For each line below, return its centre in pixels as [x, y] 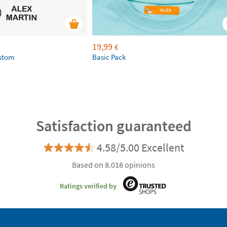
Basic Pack [109, 57]
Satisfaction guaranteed [113, 126]
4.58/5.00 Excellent [140, 147]
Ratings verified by [88, 186]
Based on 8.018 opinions [113, 165]
